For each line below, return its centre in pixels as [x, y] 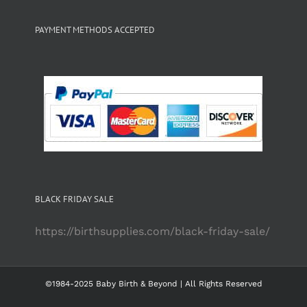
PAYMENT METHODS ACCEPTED [95, 30]
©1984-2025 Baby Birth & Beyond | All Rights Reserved [153, 284]
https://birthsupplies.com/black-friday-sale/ [152, 231]
